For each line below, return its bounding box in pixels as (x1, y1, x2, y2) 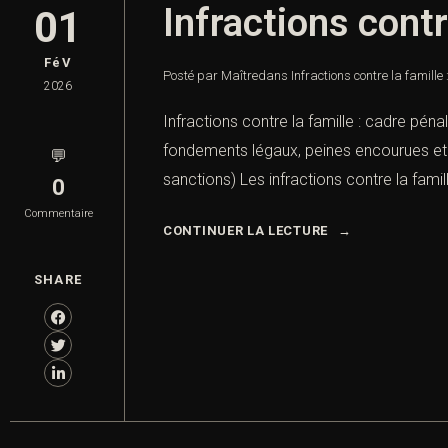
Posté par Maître (163, 68, 258, 84)
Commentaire (23, 207, 93, 221)
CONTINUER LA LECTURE (163, 223, 328, 239)
